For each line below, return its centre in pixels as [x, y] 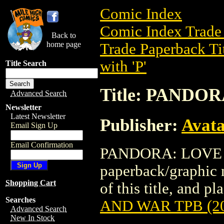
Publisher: [141, 125]
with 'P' [123, 66]
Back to [64, 35]
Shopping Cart [31, 183]
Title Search [26, 63]
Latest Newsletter [38, 116]
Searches [20, 200]
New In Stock [32, 218]
